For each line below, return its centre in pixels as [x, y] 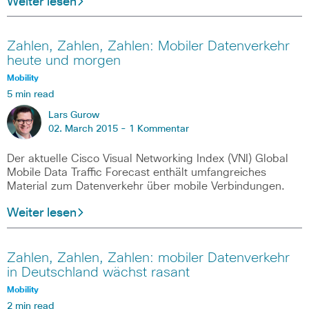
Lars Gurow [74, 116]
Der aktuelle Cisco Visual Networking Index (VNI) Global [148, 159]
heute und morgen [64, 61]
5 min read [31, 95]
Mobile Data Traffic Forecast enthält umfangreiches [137, 173]
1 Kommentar [159, 129]
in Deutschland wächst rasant [98, 272]
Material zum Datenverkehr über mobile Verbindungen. [146, 187]
